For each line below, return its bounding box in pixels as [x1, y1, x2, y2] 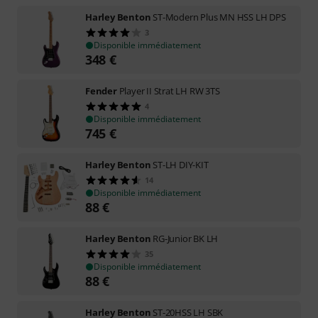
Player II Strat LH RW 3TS [119, 84, 220, 97]
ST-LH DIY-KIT [153, 158, 209, 171]
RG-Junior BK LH [153, 232, 219, 245]
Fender [85, 84, 117, 97]
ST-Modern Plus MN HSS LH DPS [153, 11, 286, 23]
